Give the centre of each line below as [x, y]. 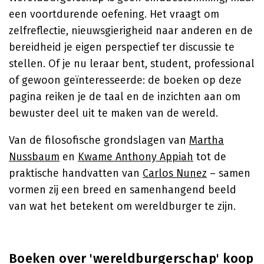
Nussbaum [34, 157]
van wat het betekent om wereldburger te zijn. [122, 206]
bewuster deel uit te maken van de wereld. [113, 113]
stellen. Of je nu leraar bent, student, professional [132, 64]
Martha [207, 140]
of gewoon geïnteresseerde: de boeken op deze [125, 80]
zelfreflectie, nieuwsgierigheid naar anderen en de [131, 31]
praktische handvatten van [76, 173]
